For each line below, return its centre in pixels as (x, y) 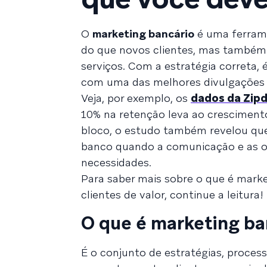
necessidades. (116, 162)
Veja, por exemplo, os (136, 98)
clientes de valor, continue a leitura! (172, 194)
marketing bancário (143, 33)
